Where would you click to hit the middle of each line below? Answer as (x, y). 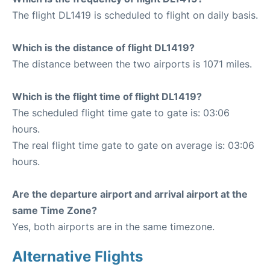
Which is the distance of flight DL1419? (103, 48)
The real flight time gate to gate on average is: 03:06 (133, 145)
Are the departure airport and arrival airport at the (130, 194)
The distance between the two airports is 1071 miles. (132, 64)
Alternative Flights (77, 256)
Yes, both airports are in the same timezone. (113, 227)
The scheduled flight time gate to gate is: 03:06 (121, 113)
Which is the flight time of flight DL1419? (107, 96)
